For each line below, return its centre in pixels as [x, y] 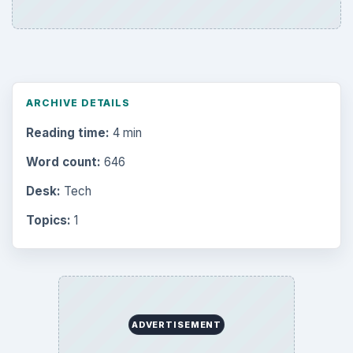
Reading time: [67, 132]
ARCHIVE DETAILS [78, 102]
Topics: [48, 221]
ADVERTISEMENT [176, 325]
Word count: [63, 162]
